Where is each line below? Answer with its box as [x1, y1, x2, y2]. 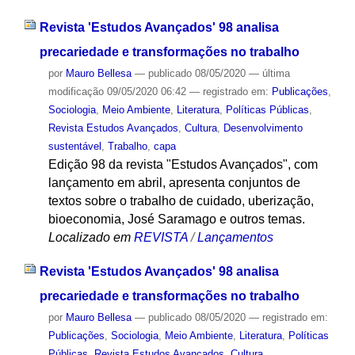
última [261, 67, 290, 80]
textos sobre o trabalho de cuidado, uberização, [48, 194, 314, 208]
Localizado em [48, 231, 131, 245]
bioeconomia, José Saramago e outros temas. [48, 212, 305, 227]
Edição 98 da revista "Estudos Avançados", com [48, 158, 318, 172]
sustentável [48, 140, 101, 153]
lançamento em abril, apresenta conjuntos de [48, 176, 300, 190]
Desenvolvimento [223, 122, 303, 135]
